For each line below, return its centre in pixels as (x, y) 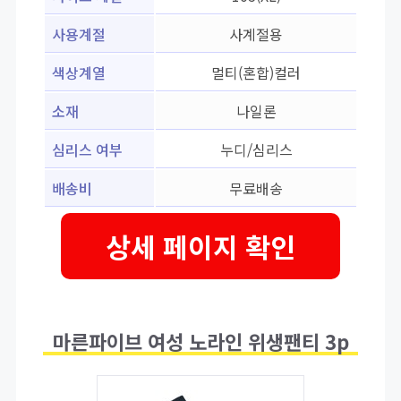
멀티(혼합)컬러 (256, 73)
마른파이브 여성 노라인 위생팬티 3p (200, 341)
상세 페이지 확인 (200, 247)
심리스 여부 (87, 150)
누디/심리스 (256, 150)
